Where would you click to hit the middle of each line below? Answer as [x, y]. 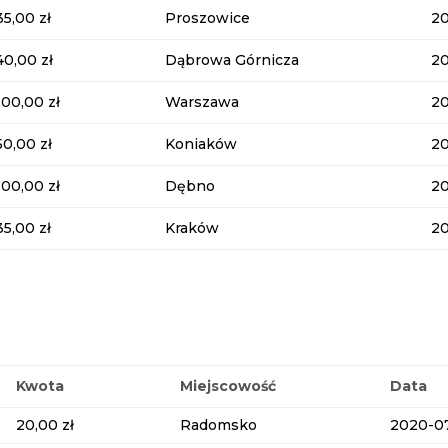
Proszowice [208, 18]
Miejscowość [228, 385]
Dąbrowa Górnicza [232, 60]
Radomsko [219, 424]
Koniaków [201, 144]
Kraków [192, 228]
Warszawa [202, 102]
